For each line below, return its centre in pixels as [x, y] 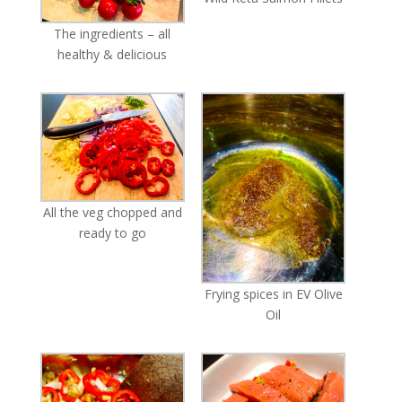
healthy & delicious [113, 54]
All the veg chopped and [112, 212]
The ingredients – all [113, 33]
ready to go [112, 232]
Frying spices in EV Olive [273, 294]
